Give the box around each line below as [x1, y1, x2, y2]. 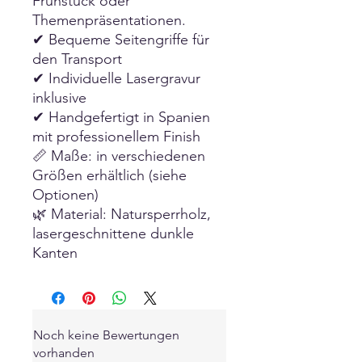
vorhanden [33, 344, 95, 360]
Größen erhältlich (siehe [32, 166, 187, 184]
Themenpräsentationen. [32, 11, 186, 29]
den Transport [32, 49, 122, 68]
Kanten [32, 243, 78, 262]
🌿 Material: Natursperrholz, [32, 204, 211, 223]
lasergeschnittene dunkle [32, 224, 194, 242]
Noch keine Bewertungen [33, 326, 179, 343]
